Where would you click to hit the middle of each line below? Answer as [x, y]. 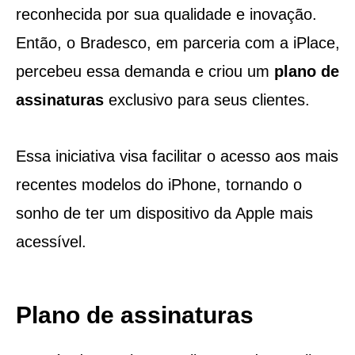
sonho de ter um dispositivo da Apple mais [164, 213]
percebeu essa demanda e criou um [145, 71]
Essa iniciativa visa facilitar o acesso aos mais [177, 156]
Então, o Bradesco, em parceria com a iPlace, [177, 42]
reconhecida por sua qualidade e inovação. [166, 14]
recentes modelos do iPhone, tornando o [158, 184]
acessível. [51, 241]
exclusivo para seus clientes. [206, 99]
